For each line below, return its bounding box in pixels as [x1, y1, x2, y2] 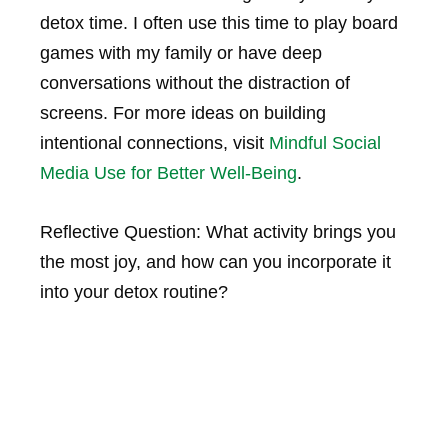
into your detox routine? [40, 281, 228, 302]
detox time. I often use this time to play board [40, 13, 398, 34]
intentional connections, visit [40, 133, 269, 154]
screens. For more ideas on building [40, 103, 326, 124]
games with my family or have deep [40, 43, 322, 64]
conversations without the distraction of [40, 73, 350, 94]
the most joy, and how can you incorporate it [40, 251, 391, 272]
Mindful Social [269, 133, 381, 154]
